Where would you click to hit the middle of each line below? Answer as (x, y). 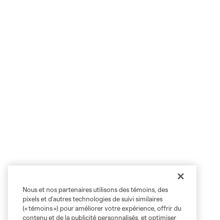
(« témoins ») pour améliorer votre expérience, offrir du (102, 208)
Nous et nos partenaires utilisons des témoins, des (95, 190)
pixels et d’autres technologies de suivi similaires (93, 199)
